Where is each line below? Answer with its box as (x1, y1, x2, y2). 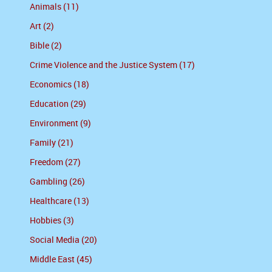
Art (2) (30, 21, 54, 32)
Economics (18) (30, 80, 89, 90)
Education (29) (30, 99, 86, 110)
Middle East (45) (30, 254, 92, 265)
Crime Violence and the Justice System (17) (30, 60, 195, 71)
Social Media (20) (30, 235, 97, 246)
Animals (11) (30, 2, 79, 13)
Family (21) (30, 138, 73, 149)
